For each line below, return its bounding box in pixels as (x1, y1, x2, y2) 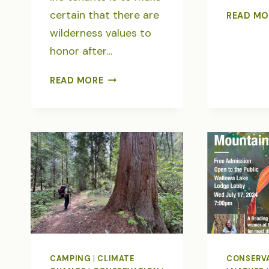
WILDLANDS (103, 158, 159, 169)
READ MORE (50, 74, 104, 86)
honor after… (50, 43, 112, 58)
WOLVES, (103, 100, 145, 112)
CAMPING (50, 254, 91, 264)
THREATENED (103, 144, 164, 155)
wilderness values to (50, 25, 151, 40)
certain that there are (50, 7, 159, 22)
